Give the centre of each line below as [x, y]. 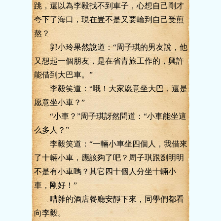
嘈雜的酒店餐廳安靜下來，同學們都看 [109, 199]
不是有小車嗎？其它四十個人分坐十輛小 [105, 171]
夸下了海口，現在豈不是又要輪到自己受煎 [109, 19]
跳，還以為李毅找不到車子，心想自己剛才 [109, 6]
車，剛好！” [55, 185]
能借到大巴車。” [63, 75]
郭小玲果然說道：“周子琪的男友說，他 [111, 47]
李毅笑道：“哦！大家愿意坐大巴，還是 [111, 89]
